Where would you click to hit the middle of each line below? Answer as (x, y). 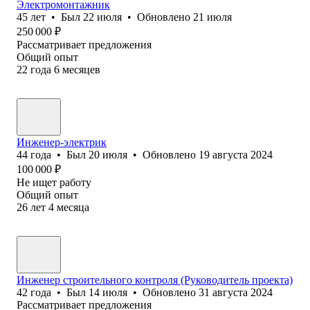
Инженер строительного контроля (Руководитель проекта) (155, 280)
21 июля (212, 17)
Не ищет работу (54, 182)
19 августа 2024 (236, 154)
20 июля (108, 154)
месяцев (81, 69)
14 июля (108, 292)
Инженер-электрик (62, 142)
